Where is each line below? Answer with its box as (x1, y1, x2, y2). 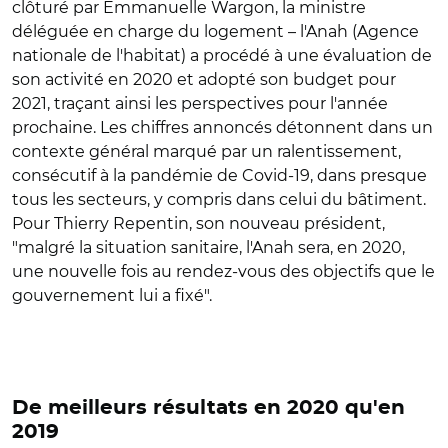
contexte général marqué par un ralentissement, (12, 141, 401, 161)
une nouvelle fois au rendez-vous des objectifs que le (12, 261, 435, 281)
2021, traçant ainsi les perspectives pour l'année (12, 93, 388, 113)
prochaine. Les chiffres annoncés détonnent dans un (12, 117, 433, 137)
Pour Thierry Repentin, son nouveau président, (12, 213, 385, 233)
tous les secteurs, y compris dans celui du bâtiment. (12, 189, 426, 209)
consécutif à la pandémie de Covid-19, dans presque (12, 165, 427, 185)
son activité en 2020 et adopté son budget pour (12, 69, 396, 89)
